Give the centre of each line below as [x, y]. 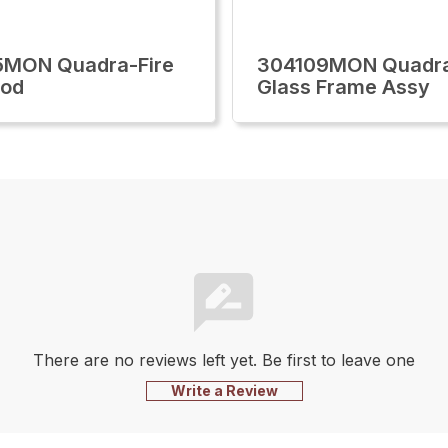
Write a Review [224, 390]
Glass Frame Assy [343, 87]
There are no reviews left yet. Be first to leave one [224, 360]
